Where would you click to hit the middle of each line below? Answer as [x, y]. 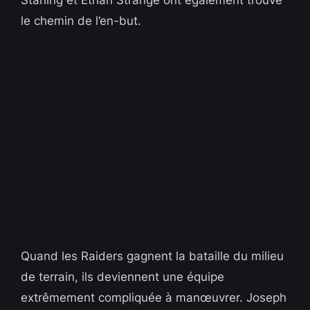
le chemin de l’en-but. [81, 21]
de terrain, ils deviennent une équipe [123, 277]
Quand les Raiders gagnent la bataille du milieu [153, 256]
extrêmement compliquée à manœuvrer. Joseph [154, 298]
